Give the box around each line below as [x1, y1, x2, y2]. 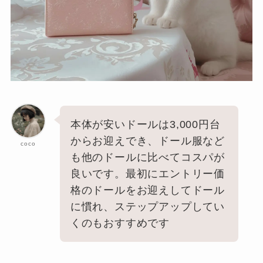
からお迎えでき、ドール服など [70, 134, 225, 147]
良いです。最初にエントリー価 [70, 167, 225, 180]
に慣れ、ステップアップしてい [70, 200, 225, 213]
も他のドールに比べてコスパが [70, 151, 225, 163]
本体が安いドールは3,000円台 [70, 118, 221, 130]
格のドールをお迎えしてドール [70, 184, 225, 196]
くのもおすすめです [70, 217, 170, 229]
